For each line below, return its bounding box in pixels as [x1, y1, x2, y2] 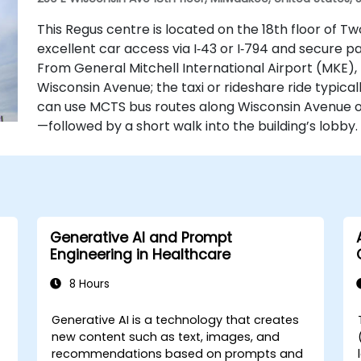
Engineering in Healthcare [49, 245, 230, 264]
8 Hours [65, 276, 110, 292]
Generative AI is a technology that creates [52, 312, 300, 328]
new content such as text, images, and [52, 329, 280, 345]
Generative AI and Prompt [49, 228, 232, 247]
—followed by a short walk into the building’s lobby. [36, 117, 358, 135]
